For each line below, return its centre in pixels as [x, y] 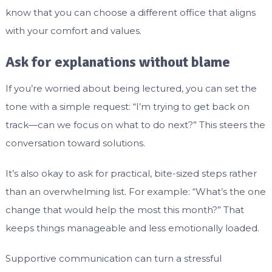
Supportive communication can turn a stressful [113, 259]
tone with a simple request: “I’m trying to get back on [127, 107]
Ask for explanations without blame [117, 62]
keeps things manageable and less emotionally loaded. [132, 228]
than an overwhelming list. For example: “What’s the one [135, 192]
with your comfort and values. [73, 31]
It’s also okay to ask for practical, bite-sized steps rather [131, 174]
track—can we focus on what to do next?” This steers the [135, 125]
